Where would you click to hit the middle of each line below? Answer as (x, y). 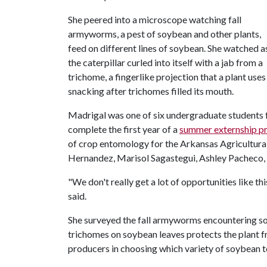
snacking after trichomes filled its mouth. (152, 91)
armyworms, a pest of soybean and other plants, (164, 34)
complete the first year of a (124, 129)
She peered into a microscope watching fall (155, 19)
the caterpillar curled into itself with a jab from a (165, 62)
